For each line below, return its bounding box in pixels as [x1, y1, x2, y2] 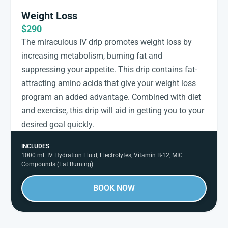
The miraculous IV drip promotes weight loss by [21, 37, 192, 47]
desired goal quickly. [21, 120, 94, 130]
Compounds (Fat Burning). [21, 161, 95, 168]
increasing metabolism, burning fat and [21, 51, 162, 61]
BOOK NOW [93, 183, 135, 193]
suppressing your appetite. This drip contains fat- [21, 65, 197, 75]
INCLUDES [21, 142, 49, 150]
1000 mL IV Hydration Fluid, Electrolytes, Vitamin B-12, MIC [21, 152, 183, 159]
